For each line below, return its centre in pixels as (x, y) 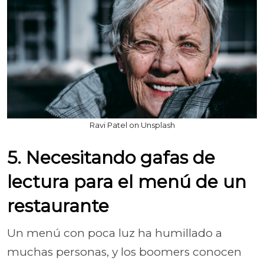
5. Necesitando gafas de (111, 157)
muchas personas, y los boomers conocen (124, 252)
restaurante (58, 206)
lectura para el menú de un (127, 181)
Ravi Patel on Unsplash (132, 125)
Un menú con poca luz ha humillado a (115, 233)
